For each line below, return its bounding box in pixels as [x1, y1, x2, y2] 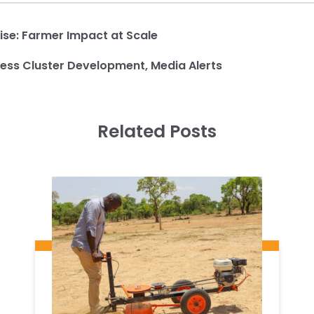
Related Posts [97, 119, 217, 144]
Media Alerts [151, 57, 222, 74]
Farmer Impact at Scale [22, 27, 158, 44]
